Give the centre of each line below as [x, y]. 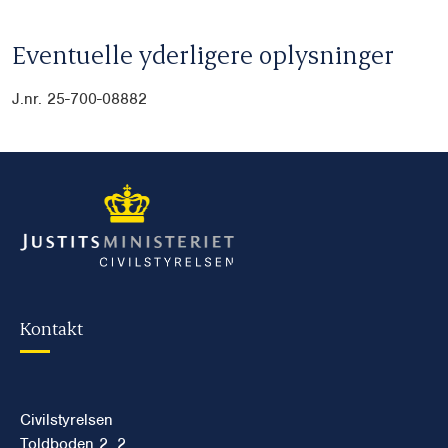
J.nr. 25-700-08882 [79, 99]
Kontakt [51, 327]
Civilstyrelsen [66, 419]
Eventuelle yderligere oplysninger [203, 54]
